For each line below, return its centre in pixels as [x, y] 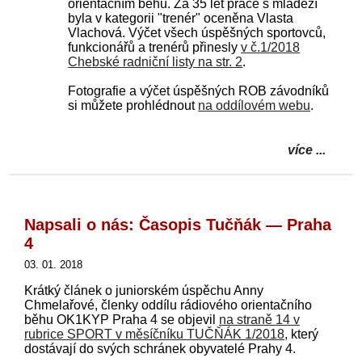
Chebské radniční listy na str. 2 [156, 61]
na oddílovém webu [255, 105]
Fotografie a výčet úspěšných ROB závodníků [199, 90]
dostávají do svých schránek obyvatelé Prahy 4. [160, 348]
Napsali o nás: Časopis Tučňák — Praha [178, 224]
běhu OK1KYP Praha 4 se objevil [122, 319]
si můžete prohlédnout [133, 105]
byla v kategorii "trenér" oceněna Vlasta [181, 18]
